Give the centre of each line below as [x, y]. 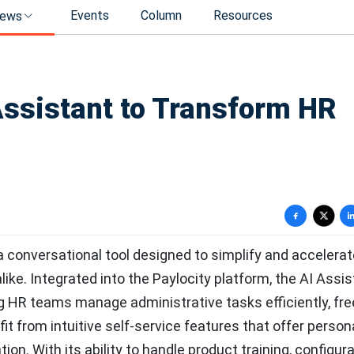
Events [90, 15]
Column [161, 15]
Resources [243, 15]
